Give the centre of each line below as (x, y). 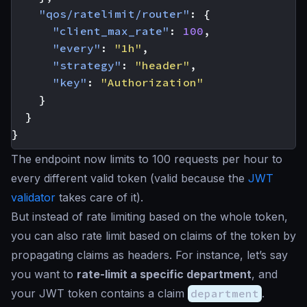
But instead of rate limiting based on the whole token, (149, 217)
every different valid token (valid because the (130, 178)
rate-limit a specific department (164, 274)
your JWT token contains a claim (99, 293)
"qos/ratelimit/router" (114, 14)
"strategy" (87, 65)
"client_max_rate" (111, 31)
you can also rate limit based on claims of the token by (153, 236)
